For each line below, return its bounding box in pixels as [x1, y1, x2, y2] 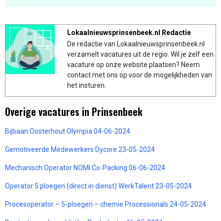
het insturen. [67, 81, 106, 89]
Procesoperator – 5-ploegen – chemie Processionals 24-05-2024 [5, 200, 206, 208]
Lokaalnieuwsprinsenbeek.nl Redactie [67, 28, 191, 37]
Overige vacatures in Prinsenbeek [5, 104, 143, 119]
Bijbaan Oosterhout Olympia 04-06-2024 [5, 127, 130, 135]
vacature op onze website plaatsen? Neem [67, 60, 200, 69]
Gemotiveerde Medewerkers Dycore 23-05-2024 [5, 145, 155, 153]
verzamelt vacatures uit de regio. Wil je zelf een [67, 50, 214, 58]
